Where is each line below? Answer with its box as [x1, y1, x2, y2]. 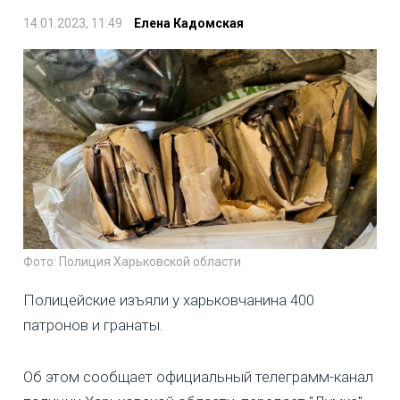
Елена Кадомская [134, 15, 244, 30]
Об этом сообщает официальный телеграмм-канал [23, 367, 373, 386]
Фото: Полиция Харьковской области [23, 254, 241, 269]
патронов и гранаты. [23, 315, 163, 334]
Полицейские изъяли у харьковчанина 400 [23, 290, 314, 309]
